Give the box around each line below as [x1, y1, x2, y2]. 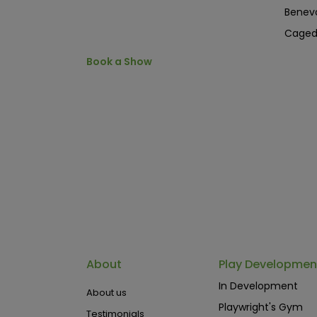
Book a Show [86, 54, 152, 69]
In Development [218, 279, 298, 293]
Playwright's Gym [218, 300, 303, 314]
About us [86, 286, 127, 299]
